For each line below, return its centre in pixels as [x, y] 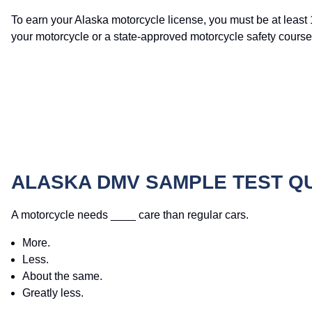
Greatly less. [53, 293]
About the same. [62, 276]
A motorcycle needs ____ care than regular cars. [130, 215]
